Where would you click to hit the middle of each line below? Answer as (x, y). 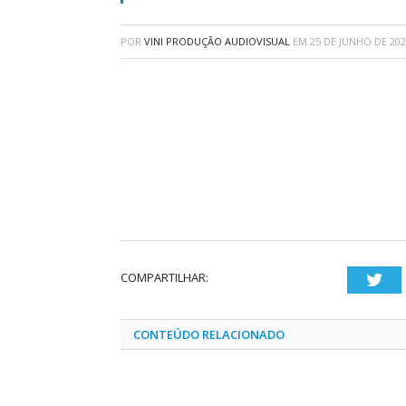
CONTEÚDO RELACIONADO (209, 334)
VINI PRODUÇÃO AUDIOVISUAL (217, 41)
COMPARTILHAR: (164, 277)
